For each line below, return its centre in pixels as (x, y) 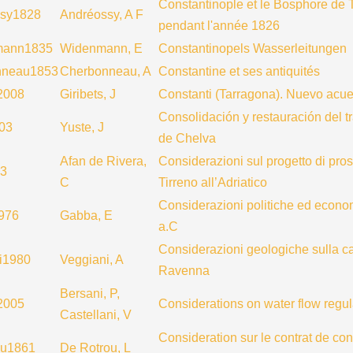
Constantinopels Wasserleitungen (253, 48)
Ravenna (184, 271)
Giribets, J (88, 94)
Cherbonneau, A (106, 71)
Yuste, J (82, 127)
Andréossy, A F (102, 15)
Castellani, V (96, 315)
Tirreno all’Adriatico (213, 182)
